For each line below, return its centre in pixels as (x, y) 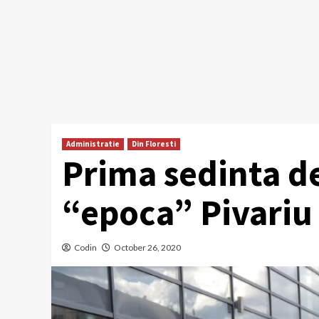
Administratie (93, 144)
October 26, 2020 (147, 248)
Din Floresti (154, 144)
